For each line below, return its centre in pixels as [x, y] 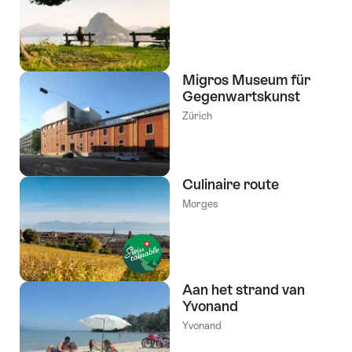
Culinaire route [231, 185]
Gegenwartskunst [241, 96]
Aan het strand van [244, 290]
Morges [200, 204]
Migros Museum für [246, 79]
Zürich [197, 115]
